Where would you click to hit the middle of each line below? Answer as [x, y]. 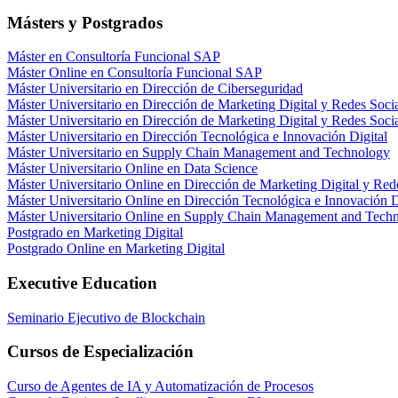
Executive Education [82, 283]
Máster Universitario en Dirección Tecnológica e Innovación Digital [197, 137]
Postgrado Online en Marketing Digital [116, 249]
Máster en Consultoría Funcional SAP [114, 57]
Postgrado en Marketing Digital [95, 233]
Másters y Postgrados [85, 22]
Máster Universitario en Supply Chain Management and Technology [199, 153]
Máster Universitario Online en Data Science [132, 169]
